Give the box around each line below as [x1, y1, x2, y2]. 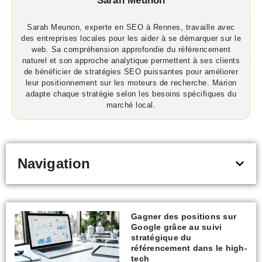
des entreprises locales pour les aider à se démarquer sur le [21, 34, 241, 43]
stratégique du [131, 233, 192, 243]
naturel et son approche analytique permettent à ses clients [22, 56, 240, 65]
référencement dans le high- [131, 243, 247, 253]
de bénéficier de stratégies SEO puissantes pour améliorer [23, 67, 239, 77]
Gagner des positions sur [131, 212, 237, 222]
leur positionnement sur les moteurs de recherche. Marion [25, 78, 237, 88]
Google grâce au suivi [131, 222, 222, 232]
